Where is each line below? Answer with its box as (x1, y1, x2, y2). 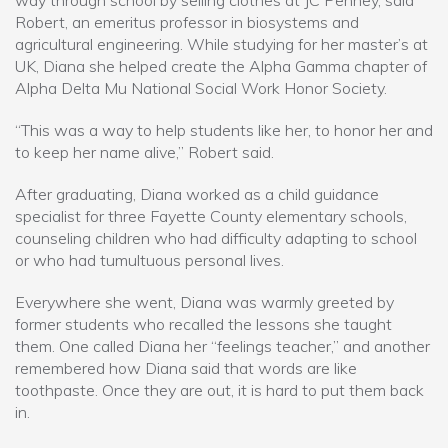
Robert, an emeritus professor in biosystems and (15, 12, 359, 33)
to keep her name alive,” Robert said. (15, 142, 274, 163)
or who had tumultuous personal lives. (15, 250, 288, 271)
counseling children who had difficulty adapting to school (15, 228, 417, 249)
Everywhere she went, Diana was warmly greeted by (15, 292, 394, 313)
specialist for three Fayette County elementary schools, (15, 206, 407, 227)
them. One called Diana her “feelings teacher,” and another (15, 336, 430, 357)
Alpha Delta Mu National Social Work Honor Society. (15, 78, 391, 99)
